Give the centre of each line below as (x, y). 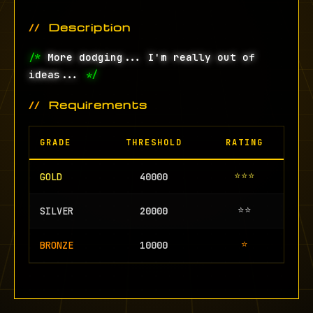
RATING (245, 143)
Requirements (97, 104)
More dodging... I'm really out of (151, 57)
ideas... (54, 74)
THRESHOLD (154, 143)
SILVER (57, 211)
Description (89, 27)
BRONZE (57, 245)
